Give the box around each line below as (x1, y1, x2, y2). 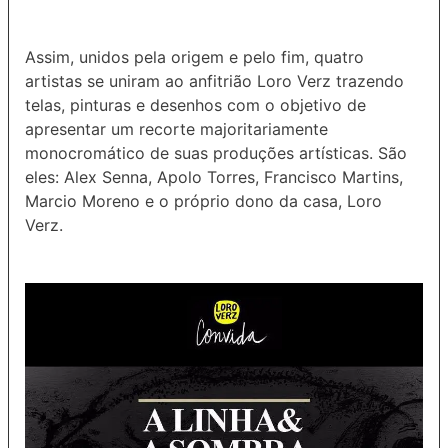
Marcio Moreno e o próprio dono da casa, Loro (25, 191, 382, 212)
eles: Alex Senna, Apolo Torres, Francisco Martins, (25, 167, 403, 188)
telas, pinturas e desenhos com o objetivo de (25, 95, 366, 116)
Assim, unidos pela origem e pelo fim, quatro (25, 47, 364, 68)
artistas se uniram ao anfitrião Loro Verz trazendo (25, 71, 404, 92)
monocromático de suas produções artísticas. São (25, 143, 407, 164)
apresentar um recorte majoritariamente (25, 119, 328, 140)
